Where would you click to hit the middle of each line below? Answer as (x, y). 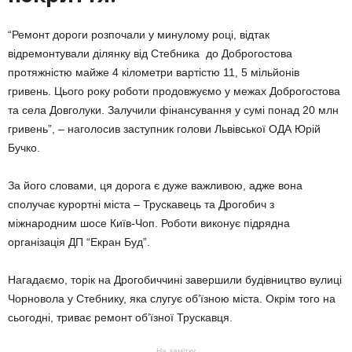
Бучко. (24, 147)
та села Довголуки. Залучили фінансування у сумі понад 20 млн (173, 110)
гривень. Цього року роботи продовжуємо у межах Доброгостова (174, 91)
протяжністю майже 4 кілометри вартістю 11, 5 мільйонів (154, 72)
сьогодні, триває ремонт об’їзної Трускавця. (120, 317)
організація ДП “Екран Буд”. (79, 242)
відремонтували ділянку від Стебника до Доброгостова (150, 53)
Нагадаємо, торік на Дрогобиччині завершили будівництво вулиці (175, 279)
